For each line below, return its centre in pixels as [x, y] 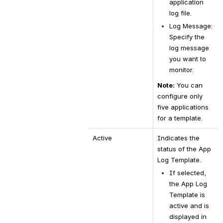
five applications [183, 107]
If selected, [187, 172]
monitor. [181, 69]
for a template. [180, 118]
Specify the [187, 37]
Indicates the [178, 138]
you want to [187, 58]
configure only [180, 96]
